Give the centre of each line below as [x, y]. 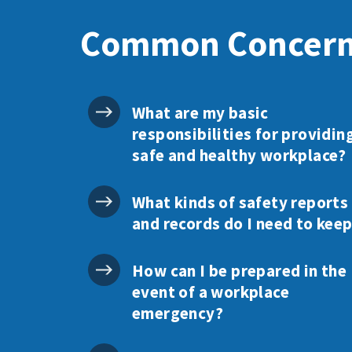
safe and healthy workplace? [239, 155]
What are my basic [200, 113]
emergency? [178, 313]
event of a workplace [211, 292]
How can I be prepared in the [240, 271]
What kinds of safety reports [240, 202]
